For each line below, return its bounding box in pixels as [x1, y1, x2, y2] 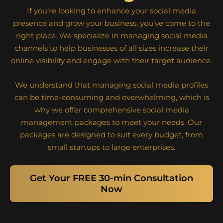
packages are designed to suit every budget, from [20, 130, 203, 140]
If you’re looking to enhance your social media [27, 6, 196, 16]
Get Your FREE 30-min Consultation [30, 173, 193, 184]
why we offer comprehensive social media [34, 105, 189, 115]
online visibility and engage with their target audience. [11, 56, 212, 66]
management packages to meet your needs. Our [21, 117, 202, 127]
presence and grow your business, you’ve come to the [13, 18, 210, 28]
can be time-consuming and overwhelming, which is [14, 93, 209, 103]
